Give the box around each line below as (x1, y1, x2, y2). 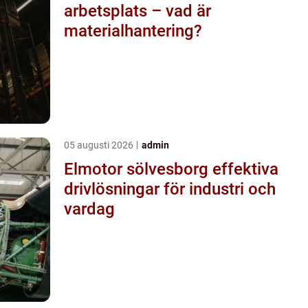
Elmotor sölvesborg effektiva (64, 159, 212, 179)
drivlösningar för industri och (64, 179, 276, 199)
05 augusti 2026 (64, 139, 135, 151)
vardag (64, 199, 115, 219)
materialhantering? (64, 21, 202, 41)
